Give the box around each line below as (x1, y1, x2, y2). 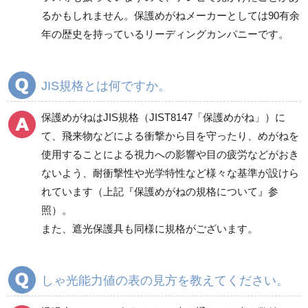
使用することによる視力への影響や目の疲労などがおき (41, 148, 299, 160)
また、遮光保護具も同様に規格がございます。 (41, 222, 258, 234)
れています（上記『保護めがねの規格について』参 (41, 185, 278, 197)
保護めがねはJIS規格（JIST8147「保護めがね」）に (41, 111, 285, 123)
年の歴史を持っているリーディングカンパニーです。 (41, 27, 289, 40)
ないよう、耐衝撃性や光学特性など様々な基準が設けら (41, 166, 299, 179)
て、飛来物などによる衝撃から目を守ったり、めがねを (41, 129, 299, 142)
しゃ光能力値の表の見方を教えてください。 (41, 273, 289, 287)
